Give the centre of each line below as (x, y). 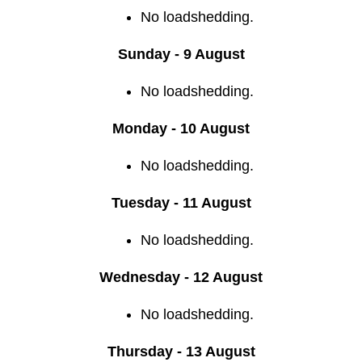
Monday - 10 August (181, 128)
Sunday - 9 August (181, 54)
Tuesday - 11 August (181, 202)
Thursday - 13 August (181, 351)
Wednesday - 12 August (181, 277)
